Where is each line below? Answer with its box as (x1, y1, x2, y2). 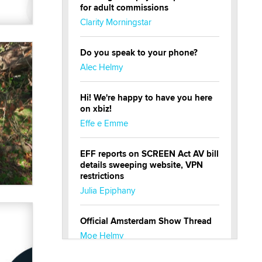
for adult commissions (80, 1, 168, 15)
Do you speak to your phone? (80, 46, 198, 60)
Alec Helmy (80, 61, 123, 74)
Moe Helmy (80, 229, 123, 242)
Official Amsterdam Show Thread (80, 215, 212, 228)
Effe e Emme (80, 117, 128, 130)
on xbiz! (80, 102, 112, 116)
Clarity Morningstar (80, 16, 151, 29)
